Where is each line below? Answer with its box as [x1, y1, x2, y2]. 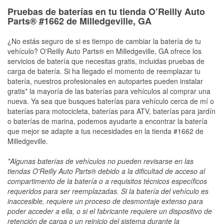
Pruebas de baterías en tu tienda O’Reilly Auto [7, 4, 205, 18]
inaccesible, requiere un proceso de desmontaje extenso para [7, 195, 203, 206]
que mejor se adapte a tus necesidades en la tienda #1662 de [7, 125, 203, 136]
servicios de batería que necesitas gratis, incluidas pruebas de [7, 55, 204, 66]
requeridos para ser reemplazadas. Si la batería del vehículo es [7, 185, 208, 196]
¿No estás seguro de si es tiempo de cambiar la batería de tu [7, 35, 201, 46]
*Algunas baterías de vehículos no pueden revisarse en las [7, 155, 193, 166]
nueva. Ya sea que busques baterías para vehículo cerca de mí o [7, 95, 214, 106]
